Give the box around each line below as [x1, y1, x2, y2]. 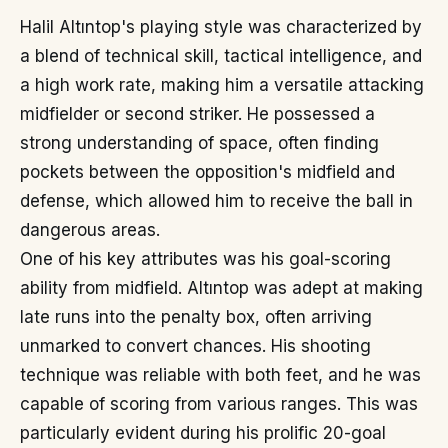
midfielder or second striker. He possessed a [20, 104, 375, 125]
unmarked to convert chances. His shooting [20, 336, 371, 357]
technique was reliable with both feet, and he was [20, 365, 421, 386]
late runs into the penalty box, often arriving [20, 307, 372, 328]
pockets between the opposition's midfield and [20, 162, 395, 183]
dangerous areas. [20, 220, 160, 241]
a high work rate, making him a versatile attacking [20, 75, 424, 96]
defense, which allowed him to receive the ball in [20, 191, 413, 212]
